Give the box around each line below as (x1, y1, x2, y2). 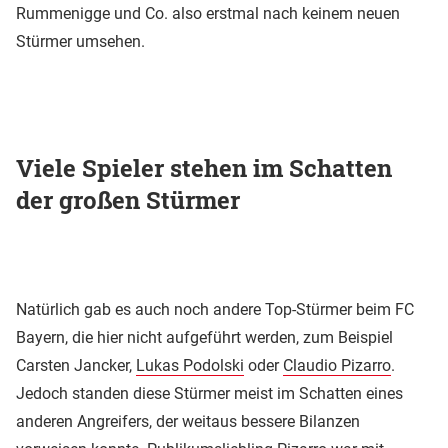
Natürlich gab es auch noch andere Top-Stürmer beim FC (16, 300, 414, 320)
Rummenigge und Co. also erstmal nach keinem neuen (16, 4, 400, 24)
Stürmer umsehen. (16, 32, 145, 52)
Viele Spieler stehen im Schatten (16, 152, 392, 185)
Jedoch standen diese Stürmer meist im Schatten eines (16, 384, 403, 404)
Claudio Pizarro (283, 356, 391, 376)
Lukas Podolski (136, 356, 244, 376)
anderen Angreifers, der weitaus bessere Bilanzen (16, 412, 360, 432)
